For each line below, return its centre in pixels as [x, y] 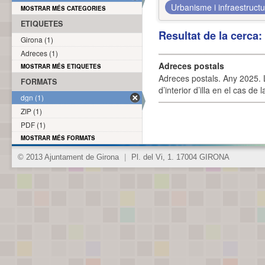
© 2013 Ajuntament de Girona [70, 157]
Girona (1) [37, 39]
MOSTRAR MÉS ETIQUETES [61, 66]
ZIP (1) [31, 111]
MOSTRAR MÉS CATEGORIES [63, 8]
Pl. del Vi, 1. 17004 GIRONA [179, 157]
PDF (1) [33, 125]
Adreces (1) [39, 53]
